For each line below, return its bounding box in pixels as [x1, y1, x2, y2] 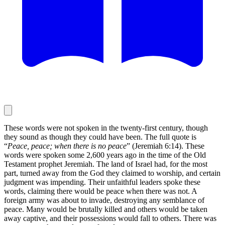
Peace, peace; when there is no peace [8, 141, 127, 150]
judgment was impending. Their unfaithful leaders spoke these [4, 177, 200, 186]
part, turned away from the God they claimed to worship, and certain [4, 168, 220, 177]
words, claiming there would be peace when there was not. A [4, 186, 197, 195]
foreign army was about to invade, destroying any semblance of [4, 195, 204, 204]
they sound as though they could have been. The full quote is [4, 132, 196, 141]
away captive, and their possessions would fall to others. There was [4, 213, 216, 222]
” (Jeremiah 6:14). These [127, 141, 204, 150]
